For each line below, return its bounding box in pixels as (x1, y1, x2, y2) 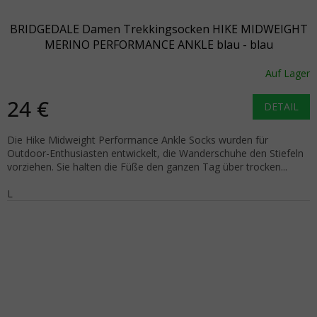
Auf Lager (265, 67, 310, 81)
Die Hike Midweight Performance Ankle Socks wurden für (7, 132, 268, 146)
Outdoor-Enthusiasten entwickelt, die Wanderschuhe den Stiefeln (7, 146, 304, 160)
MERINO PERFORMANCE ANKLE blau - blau (44, 36, 273, 52)
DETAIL (264, 99, 299, 113)
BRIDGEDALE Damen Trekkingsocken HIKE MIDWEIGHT (9, 21, 308, 37)
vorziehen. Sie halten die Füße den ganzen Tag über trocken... (7, 159, 287, 173)
